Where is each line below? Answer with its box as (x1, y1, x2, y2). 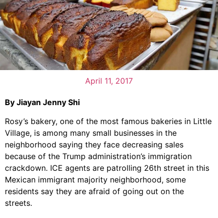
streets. (5, 198, 32, 208)
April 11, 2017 (85, 76, 133, 86)
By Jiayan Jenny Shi (5, 97, 80, 108)
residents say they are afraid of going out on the (5, 186, 184, 196)
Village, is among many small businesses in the (5, 127, 177, 138)
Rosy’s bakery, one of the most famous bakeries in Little (5, 116, 212, 126)
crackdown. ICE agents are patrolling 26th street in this (5, 163, 209, 173)
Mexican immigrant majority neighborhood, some (5, 174, 186, 184)
